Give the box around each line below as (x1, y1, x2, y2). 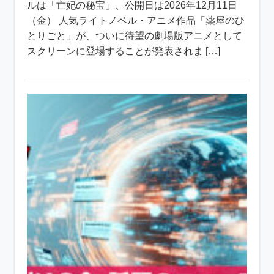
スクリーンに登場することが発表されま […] (27, 46, 221, 57)
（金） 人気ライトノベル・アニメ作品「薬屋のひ (27, 15, 245, 26)
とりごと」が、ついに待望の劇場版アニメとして (27, 31, 243, 42)
